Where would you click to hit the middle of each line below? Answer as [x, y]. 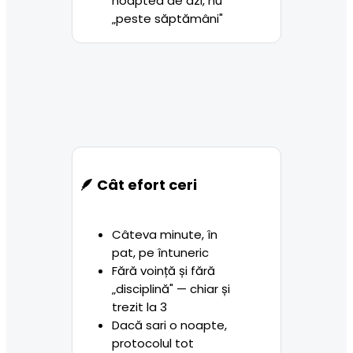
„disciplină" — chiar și [171, 288]
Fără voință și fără [163, 270]
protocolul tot [152, 343]
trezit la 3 [139, 307]
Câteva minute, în [164, 234]
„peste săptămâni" [167, 18]
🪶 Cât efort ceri [138, 184]
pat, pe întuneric [160, 252]
